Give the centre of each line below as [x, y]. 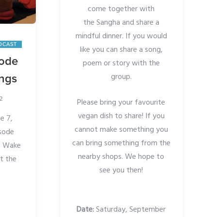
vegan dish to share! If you [121, 116]
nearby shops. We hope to [121, 157]
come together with [121, 9]
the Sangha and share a [121, 23]
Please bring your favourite [121, 103]
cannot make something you [121, 130]
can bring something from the [121, 144]
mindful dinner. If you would [121, 37]
